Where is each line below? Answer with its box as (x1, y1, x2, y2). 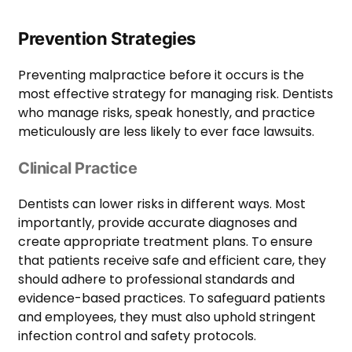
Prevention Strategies (18, 28, 196, 49)
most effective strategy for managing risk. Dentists (18, 85, 333, 104)
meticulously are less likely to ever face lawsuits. (18, 123, 314, 141)
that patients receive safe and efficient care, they (18, 251, 326, 270)
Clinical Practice (18, 159, 137, 178)
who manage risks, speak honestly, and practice (18, 104, 315, 123)
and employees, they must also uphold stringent (18, 308, 316, 327)
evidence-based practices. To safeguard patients (18, 289, 325, 308)
